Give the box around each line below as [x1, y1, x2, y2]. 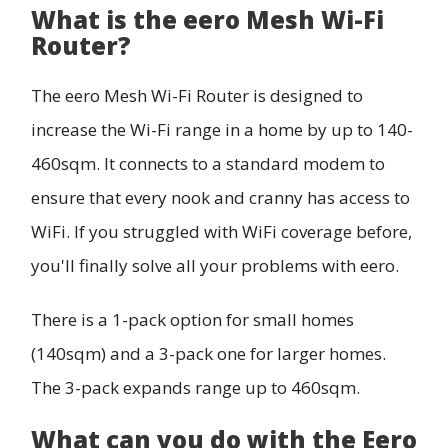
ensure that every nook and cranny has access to [31, 186, 410, 210]
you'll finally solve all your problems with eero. [31, 254, 403, 278]
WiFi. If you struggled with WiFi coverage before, [31, 220, 412, 244]
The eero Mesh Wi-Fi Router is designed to [31, 84, 363, 108]
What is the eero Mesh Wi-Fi [31, 3, 384, 37]
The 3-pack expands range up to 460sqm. [31, 376, 360, 400]
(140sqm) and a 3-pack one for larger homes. [31, 342, 386, 366]
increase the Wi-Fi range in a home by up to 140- [31, 118, 413, 142]
